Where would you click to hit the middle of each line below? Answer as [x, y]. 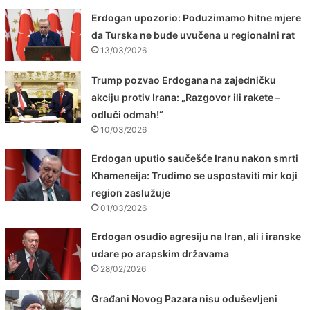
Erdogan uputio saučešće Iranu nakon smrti [195, 158]
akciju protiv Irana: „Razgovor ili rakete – [186, 98]
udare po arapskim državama [161, 254]
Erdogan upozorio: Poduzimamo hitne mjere [197, 18]
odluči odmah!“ [128, 115]
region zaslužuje [131, 193]
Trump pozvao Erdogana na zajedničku [184, 80]
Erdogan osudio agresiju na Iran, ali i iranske [197, 237]
